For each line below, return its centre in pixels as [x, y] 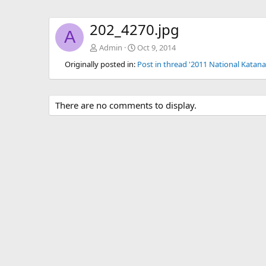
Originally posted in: [100, 64]
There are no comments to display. [126, 105]
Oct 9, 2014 [156, 48]
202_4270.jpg [134, 30]
